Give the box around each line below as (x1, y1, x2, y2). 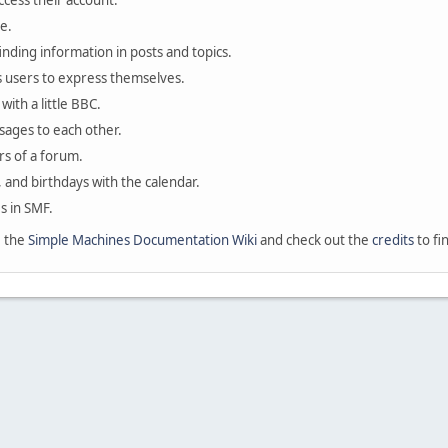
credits (372, 231, 414, 249)
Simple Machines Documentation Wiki (28, 231, 257, 249)
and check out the (257, 231, 372, 249)
